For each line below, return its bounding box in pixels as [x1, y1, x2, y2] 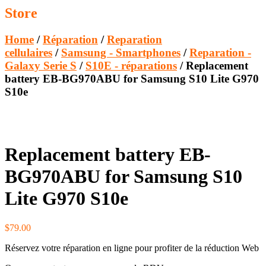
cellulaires [5, 46, 52, 59]
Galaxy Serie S [5, 59, 77, 72]
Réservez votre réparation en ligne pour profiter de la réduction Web [5, 242, 259, 253]
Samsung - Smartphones [61, 46, 180, 59]
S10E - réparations [85, 59, 177, 72]
